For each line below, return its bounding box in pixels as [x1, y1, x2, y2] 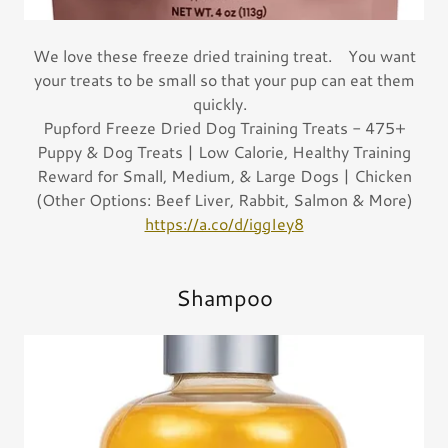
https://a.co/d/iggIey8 [144, 212, 304, 236]
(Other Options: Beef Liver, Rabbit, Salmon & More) [35, 188, 413, 212]
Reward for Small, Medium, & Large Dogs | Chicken [36, 164, 412, 188]
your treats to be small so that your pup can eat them [33, 68, 415, 92]
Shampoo [175, 282, 273, 314]
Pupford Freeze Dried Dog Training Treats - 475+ [42, 116, 406, 140]
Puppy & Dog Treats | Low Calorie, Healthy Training [37, 140, 411, 164]
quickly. [193, 92, 255, 116]
